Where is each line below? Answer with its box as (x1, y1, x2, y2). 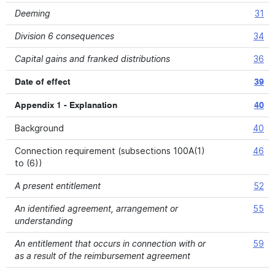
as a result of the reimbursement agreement (15, 250, 190, 261)
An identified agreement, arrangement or (15, 203, 178, 214)
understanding (15, 215, 73, 226)
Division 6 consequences (15, 31, 114, 41)
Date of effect (15, 78, 70, 87)
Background (15, 123, 64, 133)
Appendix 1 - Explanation (15, 101, 117, 110)
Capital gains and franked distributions (15, 53, 170, 64)
